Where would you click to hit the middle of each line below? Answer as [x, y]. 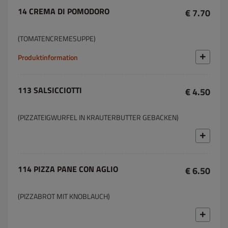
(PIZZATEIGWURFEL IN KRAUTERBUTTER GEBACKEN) [98, 117]
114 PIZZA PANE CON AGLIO [68, 169]
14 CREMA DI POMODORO [64, 11]
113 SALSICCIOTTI [50, 90]
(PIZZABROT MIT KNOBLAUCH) [64, 196]
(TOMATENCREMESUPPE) [57, 38]
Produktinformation [48, 57]
